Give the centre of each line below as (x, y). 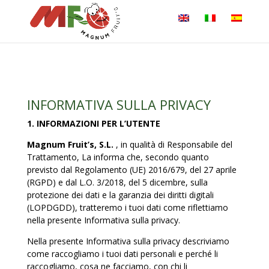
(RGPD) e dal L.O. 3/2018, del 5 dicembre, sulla (117, 182)
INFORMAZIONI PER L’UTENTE (98, 123)
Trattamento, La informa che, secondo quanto (118, 157)
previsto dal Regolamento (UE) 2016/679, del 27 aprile (131, 170)
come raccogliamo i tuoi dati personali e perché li (122, 254)
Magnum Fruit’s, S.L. (71, 144)
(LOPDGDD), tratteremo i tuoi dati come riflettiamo (127, 207)
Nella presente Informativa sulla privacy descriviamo (128, 241)
